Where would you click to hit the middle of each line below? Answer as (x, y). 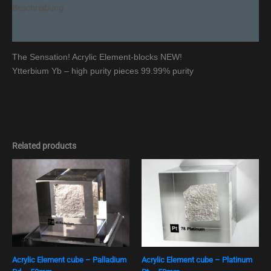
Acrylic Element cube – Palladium (69, 260)
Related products (44, 146)
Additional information (54, 30)
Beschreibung (38, 8)
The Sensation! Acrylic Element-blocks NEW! (97, 57)
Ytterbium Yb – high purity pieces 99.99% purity (103, 70)
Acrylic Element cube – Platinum (197, 260)
